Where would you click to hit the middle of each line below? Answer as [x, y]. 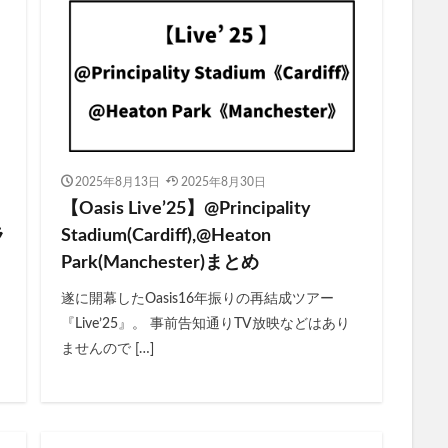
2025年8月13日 [117, 182]
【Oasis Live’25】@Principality [185, 209]
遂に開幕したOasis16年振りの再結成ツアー [197, 299]
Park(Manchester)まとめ [159, 263]
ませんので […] [107, 349]
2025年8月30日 [223, 182]
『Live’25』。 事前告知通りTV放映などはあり [205, 324]
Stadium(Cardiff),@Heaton [165, 236]
